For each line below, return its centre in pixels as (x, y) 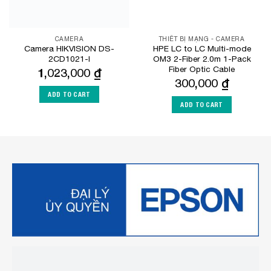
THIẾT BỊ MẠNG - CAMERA (202, 38)
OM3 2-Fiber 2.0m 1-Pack (202, 59)
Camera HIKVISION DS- (69, 49)
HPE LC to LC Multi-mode (202, 49)
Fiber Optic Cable (202, 69)
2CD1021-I (69, 59)
